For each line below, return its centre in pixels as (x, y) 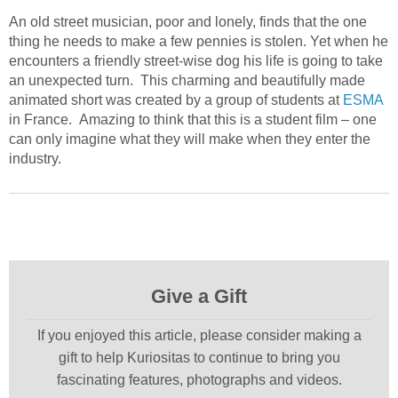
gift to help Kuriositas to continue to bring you (199, 358)
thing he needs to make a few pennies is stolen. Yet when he (199, 42)
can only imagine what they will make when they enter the (190, 139)
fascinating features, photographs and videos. (199, 380)
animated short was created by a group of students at (176, 100)
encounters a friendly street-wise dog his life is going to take (196, 61)
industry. (35, 159)
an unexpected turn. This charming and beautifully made (187, 81)
